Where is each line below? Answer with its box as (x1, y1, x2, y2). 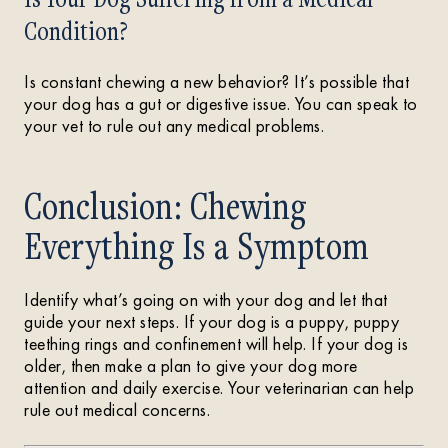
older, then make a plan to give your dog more (24, 354, 358, 377)
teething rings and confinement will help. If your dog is (24, 332, 408, 355)
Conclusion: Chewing (24, 180, 306, 230)
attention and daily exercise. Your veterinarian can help (24, 376, 414, 399)
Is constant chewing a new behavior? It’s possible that (24, 70, 409, 93)
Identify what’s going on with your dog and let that (24, 288, 388, 311)
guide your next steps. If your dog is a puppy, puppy (24, 310, 399, 333)
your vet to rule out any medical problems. (24, 114, 329, 137)
